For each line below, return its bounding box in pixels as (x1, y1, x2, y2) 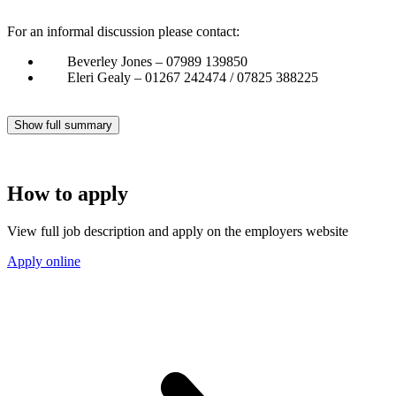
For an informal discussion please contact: (7, 24, 240, 40)
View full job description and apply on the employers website (7, 223, 348, 239)
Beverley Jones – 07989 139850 (42, 54, 247, 70)
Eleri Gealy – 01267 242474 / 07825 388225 (42, 70, 318, 86)
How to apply (7, 181, 128, 205)
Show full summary (14, 118, 112, 133)
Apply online (7, 253, 80, 269)
